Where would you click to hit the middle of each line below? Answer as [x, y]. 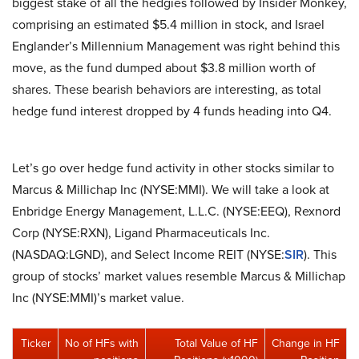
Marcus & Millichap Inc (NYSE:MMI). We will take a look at [171, 190]
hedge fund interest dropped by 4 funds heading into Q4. [172, 111]
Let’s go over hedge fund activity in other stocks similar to [173, 168]
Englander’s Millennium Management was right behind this [176, 46]
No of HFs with [102, 343]
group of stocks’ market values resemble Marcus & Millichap [179, 276]
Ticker [36, 343]
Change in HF [306, 343]
